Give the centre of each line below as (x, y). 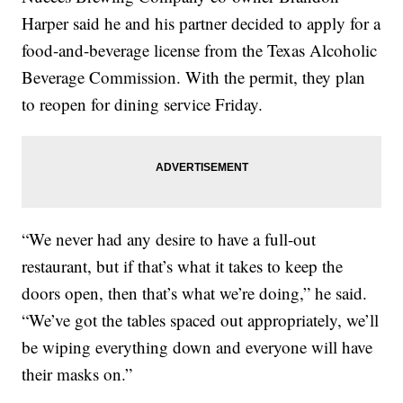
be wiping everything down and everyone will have (197, 347)
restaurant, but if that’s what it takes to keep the (183, 266)
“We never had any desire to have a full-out (169, 239)
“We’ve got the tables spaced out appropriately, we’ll (201, 320)
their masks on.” (77, 374)
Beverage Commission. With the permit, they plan (194, 77)
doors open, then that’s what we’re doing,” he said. (195, 293)
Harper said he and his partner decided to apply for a (201, 23)
